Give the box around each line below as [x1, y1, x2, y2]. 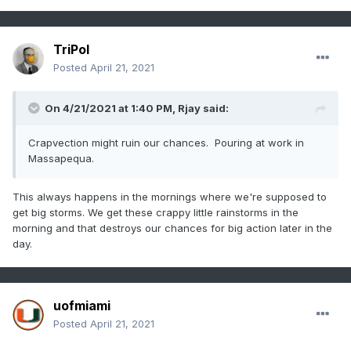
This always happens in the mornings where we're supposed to [13, 190, 327, 204]
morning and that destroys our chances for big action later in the [13, 222, 332, 235]
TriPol [53, 42, 89, 58]
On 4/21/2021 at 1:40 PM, [45, 102, 178, 115]
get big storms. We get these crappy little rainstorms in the [13, 206, 299, 219]
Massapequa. [28, 152, 100, 165]
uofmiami [53, 298, 110, 314]
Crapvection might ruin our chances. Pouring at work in [28, 136, 304, 150]
